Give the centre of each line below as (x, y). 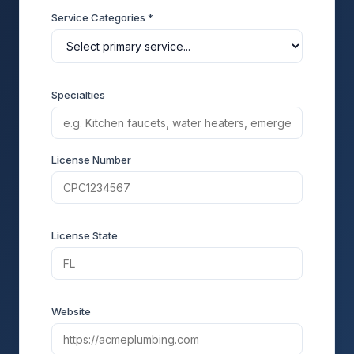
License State (85, 235)
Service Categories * (102, 17)
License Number (91, 160)
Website (71, 311)
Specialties (78, 95)
